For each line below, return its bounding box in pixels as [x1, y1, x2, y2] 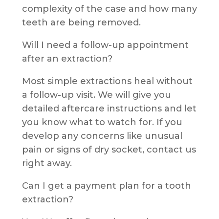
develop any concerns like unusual [22, 130, 182, 141]
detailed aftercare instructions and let [22, 103, 197, 114]
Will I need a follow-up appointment [22, 39, 189, 50]
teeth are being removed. [22, 17, 141, 28]
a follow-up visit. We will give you [22, 89, 171, 100]
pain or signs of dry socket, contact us [22, 144, 196, 155]
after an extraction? [22, 53, 112, 64]
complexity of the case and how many [22, 3, 197, 14]
